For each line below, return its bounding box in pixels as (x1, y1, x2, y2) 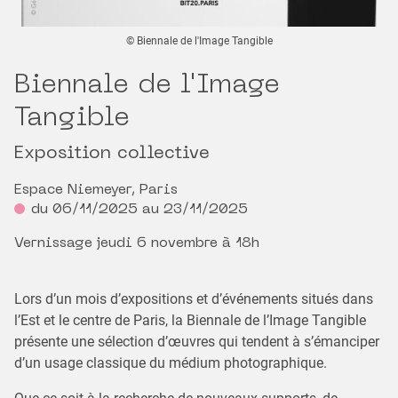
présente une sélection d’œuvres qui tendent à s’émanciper (14, 333, 379, 351)
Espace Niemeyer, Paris (14, 183, 178, 198)
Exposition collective (14, 145, 210, 163)
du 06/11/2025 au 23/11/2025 (31, 203, 248, 218)
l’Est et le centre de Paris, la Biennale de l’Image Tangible (14, 312, 366, 330)
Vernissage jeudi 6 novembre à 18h (14, 236, 259, 251)
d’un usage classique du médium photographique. (14, 354, 327, 372)
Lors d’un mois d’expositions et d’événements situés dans (14, 291, 373, 308)
